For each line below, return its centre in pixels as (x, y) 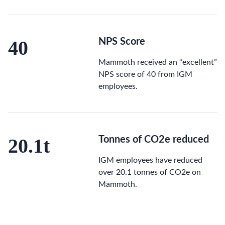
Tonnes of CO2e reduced (154, 140)
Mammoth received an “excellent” (158, 63)
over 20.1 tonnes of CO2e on (150, 173)
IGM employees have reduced (150, 160)
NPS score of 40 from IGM (145, 75)
